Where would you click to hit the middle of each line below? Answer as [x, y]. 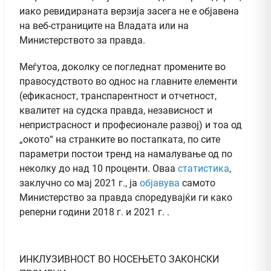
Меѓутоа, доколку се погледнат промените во [122, 67]
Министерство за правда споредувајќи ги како [126, 197]
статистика [204, 168]
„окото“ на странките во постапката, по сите [120, 139]
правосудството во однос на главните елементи [128, 81]
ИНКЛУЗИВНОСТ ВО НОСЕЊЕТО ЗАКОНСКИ [119, 259]
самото [198, 183]
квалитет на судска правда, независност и [116, 110]
